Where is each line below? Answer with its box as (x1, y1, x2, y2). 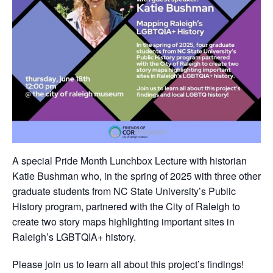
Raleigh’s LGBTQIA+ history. (12, 230, 136, 244)
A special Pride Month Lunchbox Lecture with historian (12, 154, 247, 168)
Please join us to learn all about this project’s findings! (12, 257, 244, 272)
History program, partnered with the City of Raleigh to (12, 199, 240, 214)
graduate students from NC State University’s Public (12, 184, 236, 199)
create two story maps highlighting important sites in (12, 214, 235, 229)
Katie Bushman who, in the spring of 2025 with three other (12, 169, 261, 183)
